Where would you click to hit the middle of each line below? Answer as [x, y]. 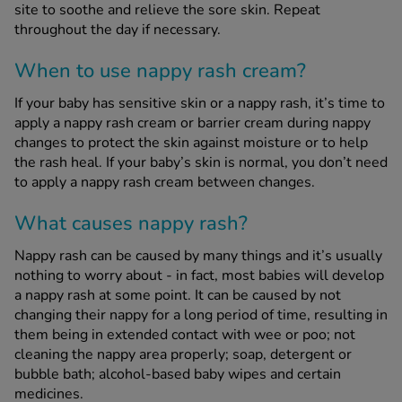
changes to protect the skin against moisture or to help [191, 143]
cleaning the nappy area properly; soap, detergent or [183, 355]
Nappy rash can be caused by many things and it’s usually [198, 256]
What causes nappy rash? [131, 224]
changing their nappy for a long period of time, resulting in [201, 315]
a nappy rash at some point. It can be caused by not [178, 296]
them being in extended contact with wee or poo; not [185, 335]
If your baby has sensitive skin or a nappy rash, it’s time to [200, 104]
